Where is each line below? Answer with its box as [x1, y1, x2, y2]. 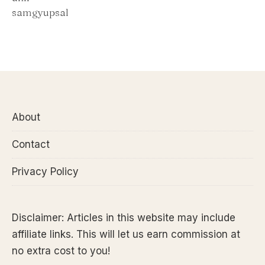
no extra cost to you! [12, 245, 110, 257]
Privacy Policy [12, 166, 79, 178]
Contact [12, 138, 50, 151]
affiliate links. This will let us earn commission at [12, 228, 240, 241]
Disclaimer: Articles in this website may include [12, 212, 235, 224]
